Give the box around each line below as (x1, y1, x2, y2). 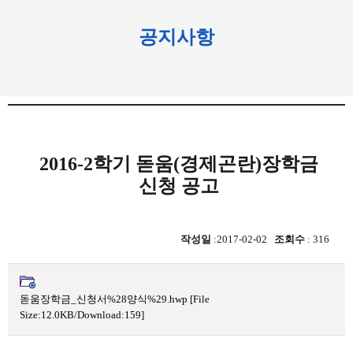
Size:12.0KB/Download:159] (20, 309, 144, 321)
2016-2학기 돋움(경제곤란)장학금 (39, 154, 318, 174)
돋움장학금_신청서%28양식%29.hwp (20, 293, 190, 305)
